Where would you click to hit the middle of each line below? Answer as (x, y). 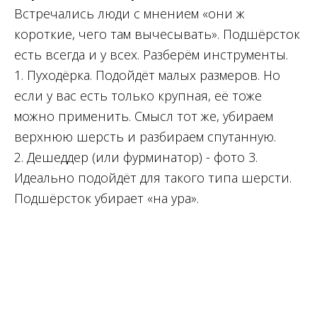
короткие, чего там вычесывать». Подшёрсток (157, 34)
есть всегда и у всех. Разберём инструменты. (151, 55)
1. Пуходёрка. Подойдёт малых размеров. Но (147, 75)
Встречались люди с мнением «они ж (129, 14)
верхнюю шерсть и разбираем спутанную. (145, 137)
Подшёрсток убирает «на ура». (106, 198)
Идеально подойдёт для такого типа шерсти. (153, 178)
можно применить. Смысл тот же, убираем (144, 116)
